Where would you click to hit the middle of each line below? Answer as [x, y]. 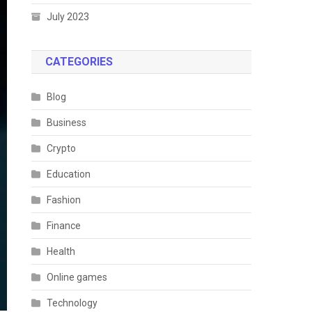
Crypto [62, 148]
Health [61, 251]
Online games [77, 277]
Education [69, 174]
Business [67, 123]
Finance [64, 226]
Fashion [64, 200]
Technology [72, 303]
